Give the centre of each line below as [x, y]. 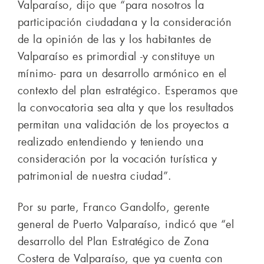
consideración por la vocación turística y [118, 159]
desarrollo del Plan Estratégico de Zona [113, 241]
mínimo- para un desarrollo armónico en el [122, 73]
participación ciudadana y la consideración [125, 22]
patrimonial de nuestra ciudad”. [95, 176]
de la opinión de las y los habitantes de [115, 39]
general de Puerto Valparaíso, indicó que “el [126, 224]
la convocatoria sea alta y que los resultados [126, 108]
